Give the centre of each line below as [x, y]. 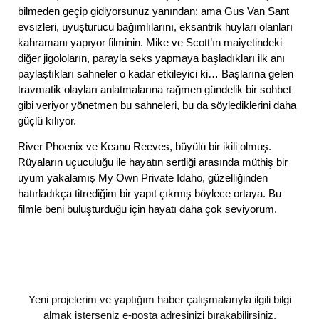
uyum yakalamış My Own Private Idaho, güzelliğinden [143, 178]
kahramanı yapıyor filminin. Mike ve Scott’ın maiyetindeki [150, 42]
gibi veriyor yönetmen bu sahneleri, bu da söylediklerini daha [157, 105]
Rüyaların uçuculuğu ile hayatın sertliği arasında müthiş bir [153, 162]
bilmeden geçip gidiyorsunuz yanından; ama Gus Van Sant [153, 11]
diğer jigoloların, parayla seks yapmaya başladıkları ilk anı [151, 58]
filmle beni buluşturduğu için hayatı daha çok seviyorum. [147, 209]
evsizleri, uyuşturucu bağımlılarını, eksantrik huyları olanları [155, 26]
